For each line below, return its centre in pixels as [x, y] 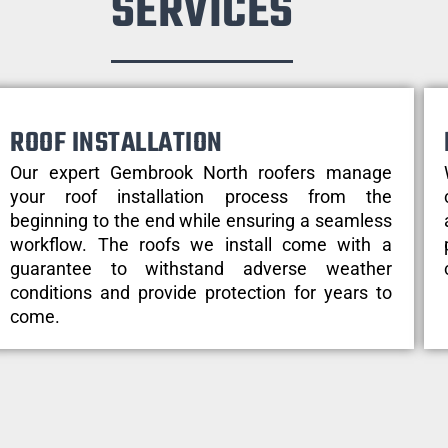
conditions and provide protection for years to [201, 292]
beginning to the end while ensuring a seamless [201, 220]
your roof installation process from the [201, 196]
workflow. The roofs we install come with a [201, 244]
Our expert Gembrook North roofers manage [201, 172]
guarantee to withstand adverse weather [201, 268]
